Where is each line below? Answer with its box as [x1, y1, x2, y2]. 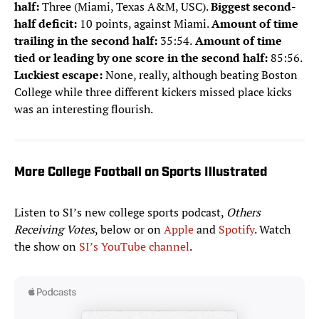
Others [226, 204, 261, 221]
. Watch [254, 221, 291, 238]
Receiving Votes [14, 221, 95, 238]
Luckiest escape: [14, 67, 105, 83]
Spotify [219, 221, 254, 238]
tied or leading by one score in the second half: [14, 50, 268, 66]
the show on [14, 239, 79, 255]
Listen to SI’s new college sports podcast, [14, 204, 226, 221]
